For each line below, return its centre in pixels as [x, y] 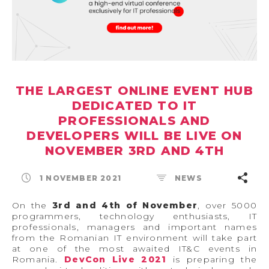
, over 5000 [228, 205]
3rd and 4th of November [125, 205]
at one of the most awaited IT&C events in [134, 248]
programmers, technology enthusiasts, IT [134, 216]
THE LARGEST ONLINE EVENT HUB [134, 90]
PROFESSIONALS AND [134, 120]
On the [32, 205]
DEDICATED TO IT [134, 105]
